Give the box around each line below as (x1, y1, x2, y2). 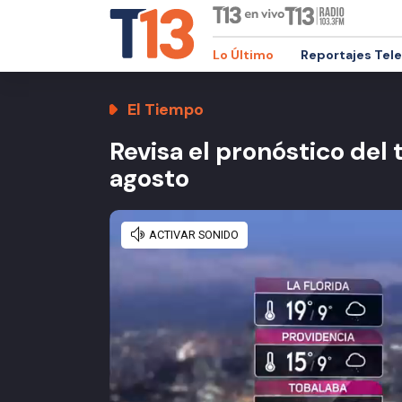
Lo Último (213, 47, 274, 63)
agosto (109, 162, 189, 195)
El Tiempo (127, 99, 204, 120)
